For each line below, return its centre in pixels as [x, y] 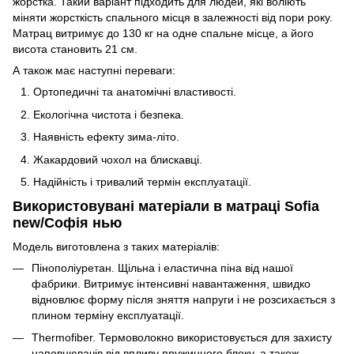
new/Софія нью [67, 223]
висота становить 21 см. [75, 49]
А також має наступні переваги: [94, 71]
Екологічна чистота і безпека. [109, 114]
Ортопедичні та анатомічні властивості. [135, 92]
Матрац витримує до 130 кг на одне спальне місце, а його [163, 34]
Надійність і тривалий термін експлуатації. [142, 181]
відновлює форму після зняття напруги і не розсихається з [183, 299]
